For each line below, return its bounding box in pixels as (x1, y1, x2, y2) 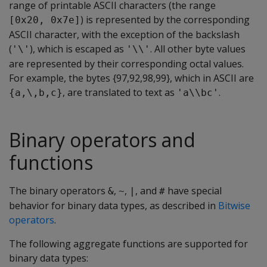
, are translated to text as (63, 86, 177, 99)
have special (165, 184, 222, 197)
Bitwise (218, 199, 250, 212)
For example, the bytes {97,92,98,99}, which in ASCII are (9, 72, 254, 85)
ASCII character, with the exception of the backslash (9, 28, 240, 41)
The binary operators (9, 184, 108, 197)
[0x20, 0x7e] (9, 14, 80, 26)
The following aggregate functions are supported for (9, 237, 248, 250)
